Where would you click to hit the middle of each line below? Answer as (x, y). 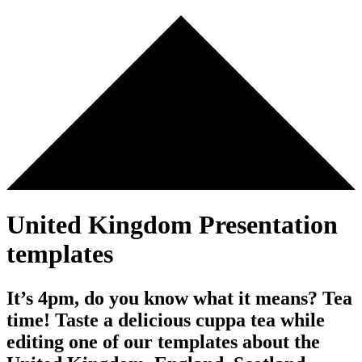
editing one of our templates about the (163, 342)
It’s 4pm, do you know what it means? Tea (179, 299)
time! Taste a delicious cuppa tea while (166, 320)
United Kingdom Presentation (172, 225)
